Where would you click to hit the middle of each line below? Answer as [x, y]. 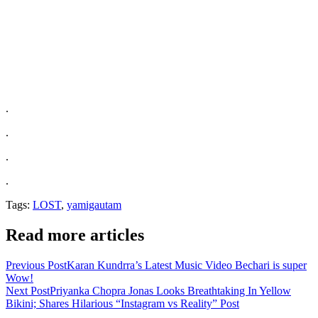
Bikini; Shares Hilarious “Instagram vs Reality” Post [122, 303]
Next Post [28, 290]
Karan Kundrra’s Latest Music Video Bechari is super [187, 265]
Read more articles [75, 235]
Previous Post [36, 265]
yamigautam [94, 204]
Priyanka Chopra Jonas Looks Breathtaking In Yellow [170, 290]
